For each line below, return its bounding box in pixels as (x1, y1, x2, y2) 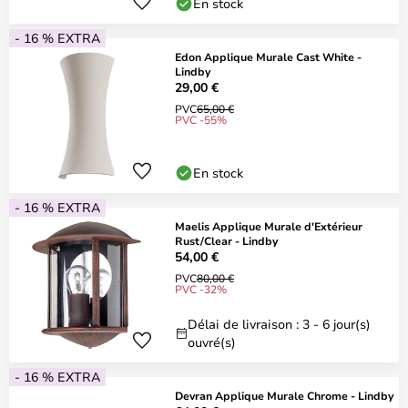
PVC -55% (175, 112, 227, 127)
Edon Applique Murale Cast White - (175, 49, 362, 64)
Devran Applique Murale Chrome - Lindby (175, 388, 393, 403)
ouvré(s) (188, 333, 236, 351)
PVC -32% (175, 281, 227, 296)
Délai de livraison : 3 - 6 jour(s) (188, 315, 371, 332)
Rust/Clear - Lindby (175, 233, 278, 248)
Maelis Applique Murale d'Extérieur (175, 219, 362, 233)
